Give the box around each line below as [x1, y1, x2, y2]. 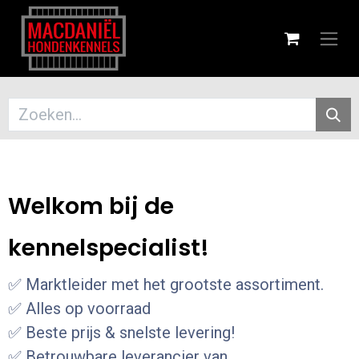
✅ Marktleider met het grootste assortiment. [8, 275, 324, 294]
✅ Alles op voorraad [8, 299, 151, 318]
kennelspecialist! [8, 232, 209, 264]
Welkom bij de [8, 190, 174, 222]
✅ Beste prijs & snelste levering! [8, 323, 235, 342]
